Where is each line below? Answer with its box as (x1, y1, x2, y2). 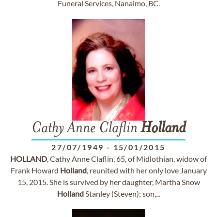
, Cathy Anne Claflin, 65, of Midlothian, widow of (47, 154, 207, 163)
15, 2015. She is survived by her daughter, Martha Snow (17, 177, 200, 186)
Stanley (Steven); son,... (83, 189, 160, 198)
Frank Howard (10, 166, 60, 175)
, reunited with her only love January (86, 166, 207, 175)
